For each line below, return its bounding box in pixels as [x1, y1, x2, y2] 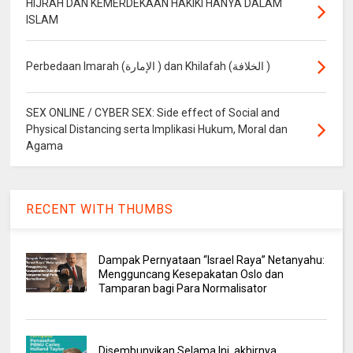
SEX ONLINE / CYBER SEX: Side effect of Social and [26, 106, 281, 120]
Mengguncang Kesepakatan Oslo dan [98, 268, 284, 281]
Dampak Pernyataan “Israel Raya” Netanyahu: [98, 254, 325, 267]
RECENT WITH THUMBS [26, 202, 174, 217]
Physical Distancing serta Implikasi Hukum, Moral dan [26, 123, 288, 136]
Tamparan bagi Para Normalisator [98, 282, 267, 295]
